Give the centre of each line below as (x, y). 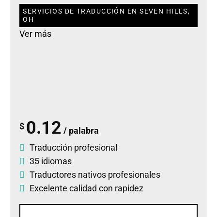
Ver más (35, 34)
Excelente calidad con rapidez (86, 188)
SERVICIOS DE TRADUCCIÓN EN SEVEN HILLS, (107, 12)
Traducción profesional (73, 147)
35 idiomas (51, 161)
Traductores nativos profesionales (95, 174)
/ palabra (80, 130)
